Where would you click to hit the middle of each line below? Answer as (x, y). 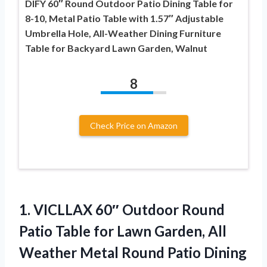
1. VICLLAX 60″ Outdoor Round (122, 209)
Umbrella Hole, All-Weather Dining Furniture (123, 33)
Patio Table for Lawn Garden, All (123, 231)
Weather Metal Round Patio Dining (133, 252)
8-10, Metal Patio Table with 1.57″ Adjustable (124, 18)
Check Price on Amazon (133, 125)
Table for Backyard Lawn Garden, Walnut (116, 48)
